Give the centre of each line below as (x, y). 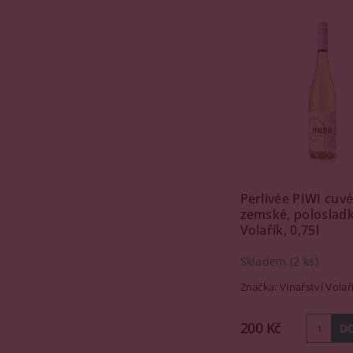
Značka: (260, 287)
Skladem (265, 262)
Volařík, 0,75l (279, 230)
